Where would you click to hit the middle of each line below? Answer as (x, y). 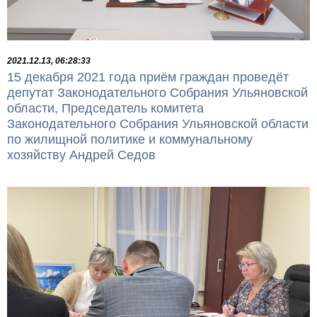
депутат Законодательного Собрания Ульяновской (157, 92)
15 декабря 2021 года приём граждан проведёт (148, 77)
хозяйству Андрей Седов (81, 155)
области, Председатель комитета (105, 108)
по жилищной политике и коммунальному (130, 139)
